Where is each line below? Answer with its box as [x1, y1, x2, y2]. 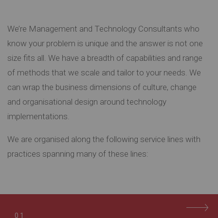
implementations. [7, 111, 70, 121]
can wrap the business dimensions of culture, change [7, 82, 197, 92]
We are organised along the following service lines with [7, 134, 200, 144]
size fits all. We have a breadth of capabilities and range [7, 53, 202, 63]
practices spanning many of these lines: [7, 149, 148, 159]
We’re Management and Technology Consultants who [7, 24, 200, 34]
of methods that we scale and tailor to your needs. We [7, 68, 201, 77]
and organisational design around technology [7, 97, 166, 107]
